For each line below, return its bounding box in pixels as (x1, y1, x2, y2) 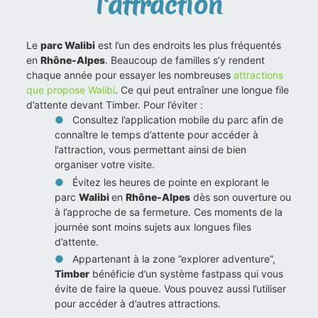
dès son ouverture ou (190, 190, 292, 203)
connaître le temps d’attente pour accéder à (55, 128, 259, 141)
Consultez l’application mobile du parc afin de (72, 114, 284, 126)
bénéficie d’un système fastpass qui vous (89, 268, 284, 280)
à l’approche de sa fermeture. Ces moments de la (55, 205, 283, 218)
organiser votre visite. (55, 158, 155, 171)
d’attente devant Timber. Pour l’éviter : (26, 99, 204, 111)
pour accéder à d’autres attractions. (55, 297, 221, 310)
